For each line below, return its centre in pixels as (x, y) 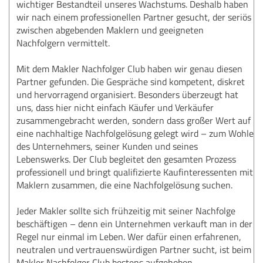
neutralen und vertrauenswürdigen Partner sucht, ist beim (134, 249)
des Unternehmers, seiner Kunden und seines (107, 146)
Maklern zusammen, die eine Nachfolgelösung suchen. (124, 185)
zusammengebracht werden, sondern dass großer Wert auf (134, 120)
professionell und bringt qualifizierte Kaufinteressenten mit (135, 172)
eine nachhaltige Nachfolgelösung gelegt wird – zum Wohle (135, 133)
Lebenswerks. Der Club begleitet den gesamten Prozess (126, 159)
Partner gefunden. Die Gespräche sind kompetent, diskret (131, 81)
